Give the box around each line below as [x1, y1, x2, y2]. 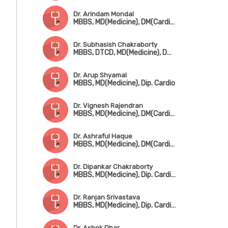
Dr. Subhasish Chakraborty [73, 41, 157, 48]
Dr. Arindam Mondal [73, 10, 134, 18]
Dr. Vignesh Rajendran [73, 102, 143, 109]
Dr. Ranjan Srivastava [73, 193, 140, 201]
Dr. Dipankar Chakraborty [73, 163, 153, 170]
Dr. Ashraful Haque [73, 132, 132, 140]
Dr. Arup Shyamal [73, 71, 127, 79]
